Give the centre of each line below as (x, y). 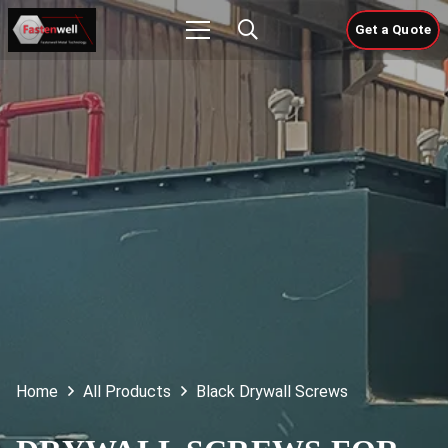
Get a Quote (392, 29)
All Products (127, 392)
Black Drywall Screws (272, 392)
